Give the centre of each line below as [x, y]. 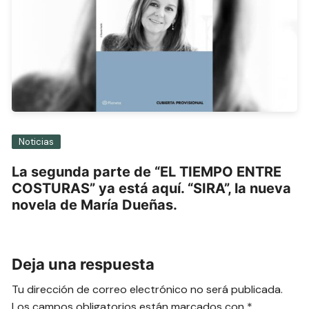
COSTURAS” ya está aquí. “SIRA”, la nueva [152, 189]
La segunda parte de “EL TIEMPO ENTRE [147, 172]
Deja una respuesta [83, 265]
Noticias [37, 142]
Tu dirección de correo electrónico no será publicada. [148, 290]
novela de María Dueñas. [95, 205]
